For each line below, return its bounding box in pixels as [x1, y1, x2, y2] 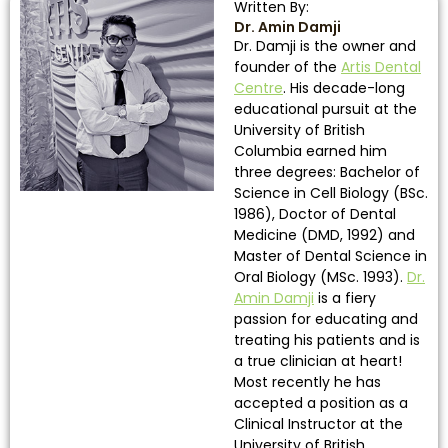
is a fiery [314, 288, 376, 309]
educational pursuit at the [234, 99, 417, 120]
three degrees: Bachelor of [234, 162, 420, 183]
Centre [234, 78, 283, 99]
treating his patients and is [234, 330, 420, 351]
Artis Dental [341, 57, 421, 78]
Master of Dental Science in [234, 246, 427, 267]
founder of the [234, 57, 341, 78]
